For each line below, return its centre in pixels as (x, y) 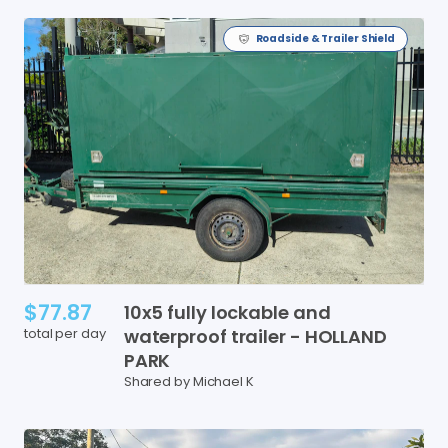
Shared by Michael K (188, 381)
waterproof (175, 336)
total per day (65, 333)
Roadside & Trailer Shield (325, 38)
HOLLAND (345, 336)
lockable (249, 312)
